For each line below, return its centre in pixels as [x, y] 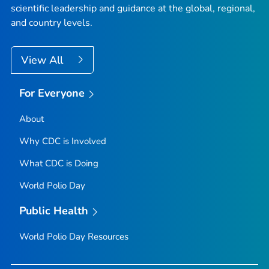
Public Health [54, 210]
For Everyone [52, 93]
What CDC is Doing [59, 163]
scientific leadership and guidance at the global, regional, [133, 9]
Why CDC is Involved [62, 141]
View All [44, 60]
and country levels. [52, 23]
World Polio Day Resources [74, 236]
